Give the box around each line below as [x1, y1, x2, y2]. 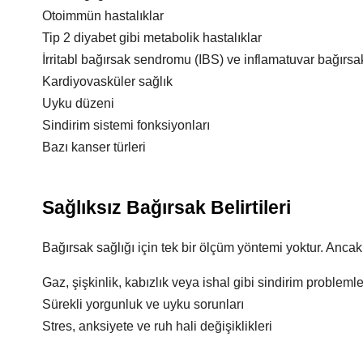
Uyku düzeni [42, 96, 114, 110]
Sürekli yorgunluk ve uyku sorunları [42, 297, 244, 311]
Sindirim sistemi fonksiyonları [42, 118, 210, 132]
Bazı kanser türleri [42, 140, 146, 154]
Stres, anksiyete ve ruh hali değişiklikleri [42, 319, 272, 333]
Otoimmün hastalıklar [42, 9, 164, 23]
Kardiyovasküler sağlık [42, 75, 173, 88]
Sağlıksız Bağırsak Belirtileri [42, 197, 291, 218]
